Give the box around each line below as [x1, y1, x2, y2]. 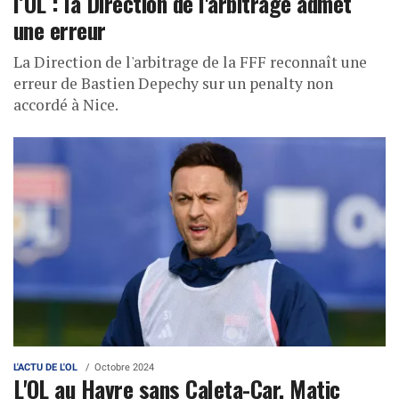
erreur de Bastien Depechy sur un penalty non [13, 73, 333, 94]
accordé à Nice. [13, 94, 118, 116]
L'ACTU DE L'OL [13, 361, 77, 373]
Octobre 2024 [94, 361, 154, 373]
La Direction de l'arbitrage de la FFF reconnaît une [13, 52, 367, 73]
